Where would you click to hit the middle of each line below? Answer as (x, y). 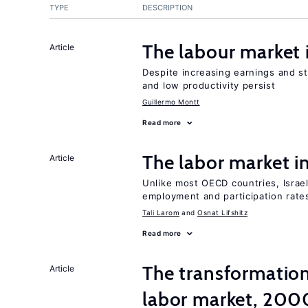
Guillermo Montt (171, 102)
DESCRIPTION (167, 8)
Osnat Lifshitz (222, 212)
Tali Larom (161, 212)
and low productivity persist (209, 85)
